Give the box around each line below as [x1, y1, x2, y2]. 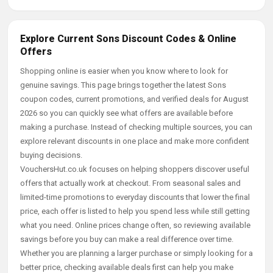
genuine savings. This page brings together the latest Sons [20, 80, 226, 90]
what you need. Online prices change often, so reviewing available [20, 221, 250, 230]
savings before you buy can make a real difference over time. [20, 235, 233, 244]
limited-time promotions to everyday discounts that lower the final [20, 193, 250, 202]
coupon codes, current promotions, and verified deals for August [20, 94, 249, 104]
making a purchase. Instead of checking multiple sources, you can [20, 122, 252, 132]
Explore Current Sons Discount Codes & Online [20, 33, 236, 44]
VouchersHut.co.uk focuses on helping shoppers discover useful [20, 165, 249, 174]
